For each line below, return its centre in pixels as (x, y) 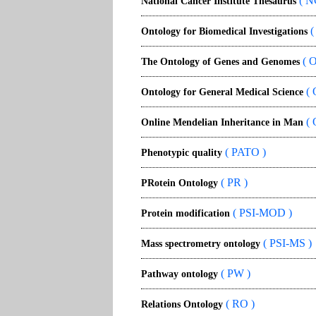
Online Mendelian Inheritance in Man (222, 122)
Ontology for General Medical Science (222, 92)
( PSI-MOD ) (261, 213)
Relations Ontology (182, 304)
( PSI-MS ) (286, 243)
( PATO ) (244, 152)
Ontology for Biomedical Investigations (224, 31)
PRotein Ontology (180, 183)
